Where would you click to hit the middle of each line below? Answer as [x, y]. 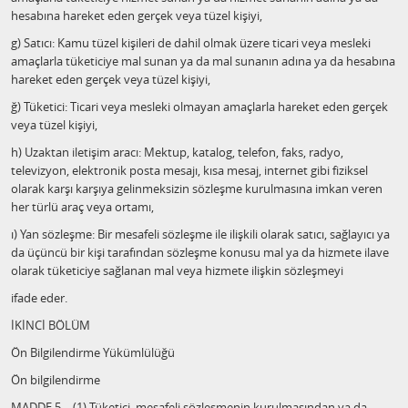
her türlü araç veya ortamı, [82, 207]
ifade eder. [39, 298]
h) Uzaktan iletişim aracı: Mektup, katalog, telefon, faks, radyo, [177, 152]
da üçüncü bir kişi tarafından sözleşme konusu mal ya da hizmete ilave [200, 252]
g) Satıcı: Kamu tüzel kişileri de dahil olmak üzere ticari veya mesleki [191, 43]
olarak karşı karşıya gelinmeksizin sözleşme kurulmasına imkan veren [197, 189]
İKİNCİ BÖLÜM [51, 325]
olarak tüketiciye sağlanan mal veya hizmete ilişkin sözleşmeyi [177, 270]
